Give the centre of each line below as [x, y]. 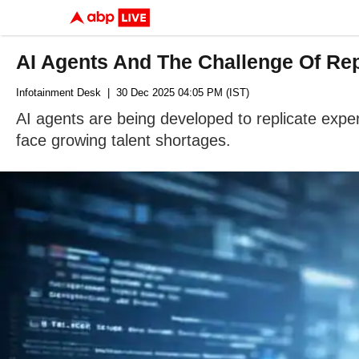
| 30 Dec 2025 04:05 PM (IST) [175, 93]
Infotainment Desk [58, 93]
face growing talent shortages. [123, 140]
